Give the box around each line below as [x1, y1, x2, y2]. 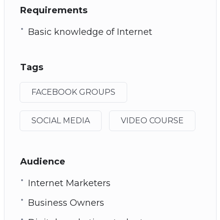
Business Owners [27, 197, 104, 208]
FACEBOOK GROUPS [31, 87, 115, 97]
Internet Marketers [27, 177, 110, 189]
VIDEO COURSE [120, 115, 184, 125]
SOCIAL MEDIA [31, 115, 90, 125]
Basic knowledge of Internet [27, 26, 152, 37]
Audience [20, 156, 65, 167]
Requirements [20, 4, 87, 16]
